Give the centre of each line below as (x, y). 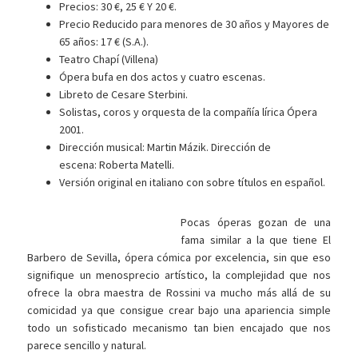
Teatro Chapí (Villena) (109, 60)
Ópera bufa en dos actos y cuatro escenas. (163, 77)
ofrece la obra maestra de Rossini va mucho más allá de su (179, 293)
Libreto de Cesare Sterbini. (124, 95)
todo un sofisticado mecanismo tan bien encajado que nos (179, 328)
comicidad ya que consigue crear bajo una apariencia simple (179, 310)
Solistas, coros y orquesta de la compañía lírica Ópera (189, 112)
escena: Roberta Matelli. (117, 165)
